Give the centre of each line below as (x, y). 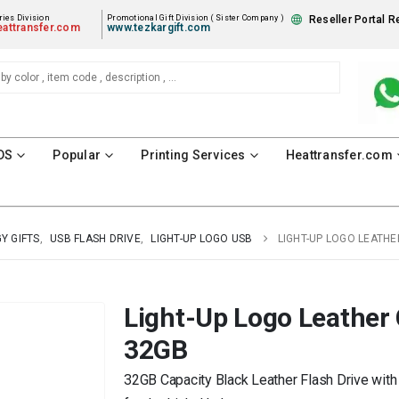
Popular (77, 155)
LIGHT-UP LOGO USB (202, 238)
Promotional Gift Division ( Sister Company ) (196, 18)
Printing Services (193, 155)
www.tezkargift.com (159, 28)
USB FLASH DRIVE (95, 238)
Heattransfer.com (339, 155)
